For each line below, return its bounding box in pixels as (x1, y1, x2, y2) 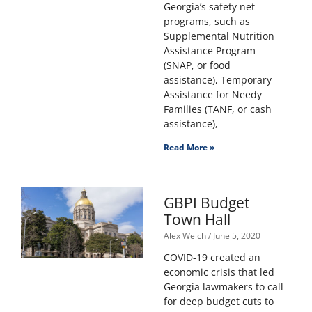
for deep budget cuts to (163, 295, 274, 309)
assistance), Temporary (163, 73, 272, 87)
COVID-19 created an (163, 251, 260, 265)
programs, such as (163, 15, 250, 29)
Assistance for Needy (163, 88, 262, 102)
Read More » (163, 141, 214, 154)
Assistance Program (163, 44, 256, 58)
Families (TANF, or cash (163, 102, 272, 116)
